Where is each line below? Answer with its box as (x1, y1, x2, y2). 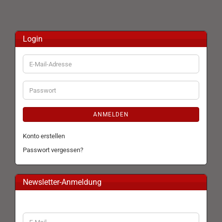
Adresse (29, 77, 52, 85)
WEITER (22, 213, 45, 220)
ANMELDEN (93, 111, 129, 118)
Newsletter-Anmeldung (23, 177, 102, 187)
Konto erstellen (23, 132, 65, 140)
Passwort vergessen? (23, 146, 83, 154)
